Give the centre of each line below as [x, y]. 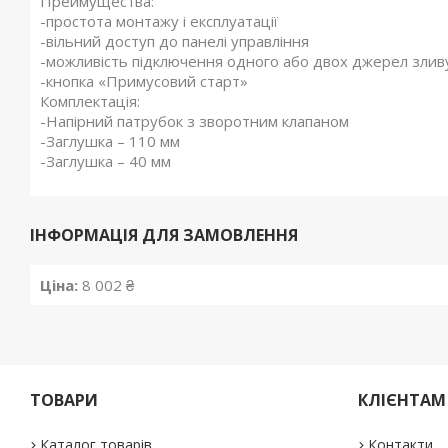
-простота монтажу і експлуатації [159, 21]
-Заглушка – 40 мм [105, 161]
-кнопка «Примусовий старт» [144, 81]
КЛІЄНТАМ [401, 400]
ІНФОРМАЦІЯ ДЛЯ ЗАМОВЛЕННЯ [164, 235]
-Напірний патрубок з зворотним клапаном [194, 121]
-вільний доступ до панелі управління [174, 41]
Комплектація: [90, 101]
